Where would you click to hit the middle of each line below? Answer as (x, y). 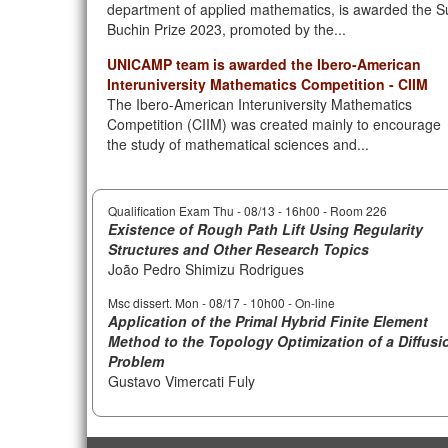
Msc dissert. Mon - (158, 302)
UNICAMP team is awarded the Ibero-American (264, 64)
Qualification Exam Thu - (176, 210)
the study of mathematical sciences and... (238, 144)
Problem (136, 361)
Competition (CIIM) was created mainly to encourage (274, 124)
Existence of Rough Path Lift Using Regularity (265, 229)
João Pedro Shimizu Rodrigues (206, 269)
